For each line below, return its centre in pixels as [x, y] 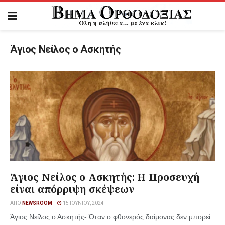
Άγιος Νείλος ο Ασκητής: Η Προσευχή [105, 177]
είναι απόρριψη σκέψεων [72, 189]
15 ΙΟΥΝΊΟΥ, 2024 [83, 203]
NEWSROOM [37, 203]
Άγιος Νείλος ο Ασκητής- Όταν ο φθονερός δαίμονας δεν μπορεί [110, 217]
